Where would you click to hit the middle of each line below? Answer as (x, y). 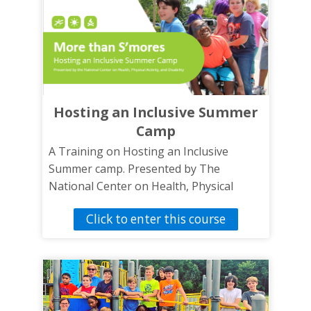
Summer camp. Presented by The (134, 168)
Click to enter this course (155, 219)
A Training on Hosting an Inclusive (138, 151)
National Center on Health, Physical (141, 186)
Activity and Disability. (104, 203)
